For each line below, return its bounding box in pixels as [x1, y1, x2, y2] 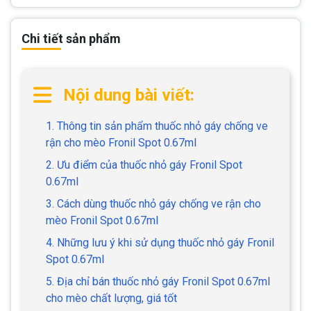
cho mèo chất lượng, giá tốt [46, 291, 177, 305]
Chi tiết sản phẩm [22, 31, 121, 46]
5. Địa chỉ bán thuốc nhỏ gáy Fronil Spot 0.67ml [46, 274, 270, 288]
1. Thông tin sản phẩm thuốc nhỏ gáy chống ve [46, 119, 268, 133]
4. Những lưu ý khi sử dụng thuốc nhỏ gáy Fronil [46, 235, 274, 249]
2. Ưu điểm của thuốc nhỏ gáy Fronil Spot [46, 158, 242, 171]
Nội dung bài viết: [63, 85, 194, 105]
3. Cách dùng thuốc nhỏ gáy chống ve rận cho [46, 196, 261, 210]
